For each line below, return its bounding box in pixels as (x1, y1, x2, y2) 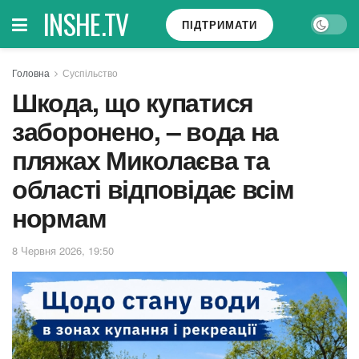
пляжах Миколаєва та (12, 141, 269, 178)
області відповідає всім (12, 170, 294, 207)
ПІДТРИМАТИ (182, 17, 258, 32)
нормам (12, 199, 107, 236)
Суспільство (63, 66, 118, 79)
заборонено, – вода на (12, 112, 279, 149)
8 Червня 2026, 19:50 (12, 242, 114, 258)
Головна (12, 66, 50, 79)
